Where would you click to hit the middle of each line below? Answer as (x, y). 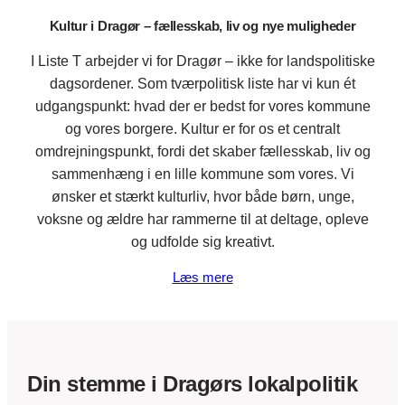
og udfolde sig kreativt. (202, 242)
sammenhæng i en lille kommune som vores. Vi (202, 174)
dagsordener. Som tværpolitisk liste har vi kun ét (202, 84)
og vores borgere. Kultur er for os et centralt (202, 129)
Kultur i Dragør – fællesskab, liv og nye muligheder (202, 27)
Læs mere (202, 278)
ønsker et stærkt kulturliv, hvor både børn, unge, (202, 197)
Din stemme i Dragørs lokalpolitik (193, 383)
